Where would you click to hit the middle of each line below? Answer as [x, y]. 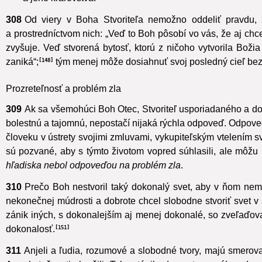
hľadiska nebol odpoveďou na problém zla [93, 179]
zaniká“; [22, 75]
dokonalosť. [30, 243]
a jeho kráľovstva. [58, 12]
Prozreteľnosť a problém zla [63, 102]
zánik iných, [31, 229]
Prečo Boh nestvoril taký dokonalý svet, [108, 201]
